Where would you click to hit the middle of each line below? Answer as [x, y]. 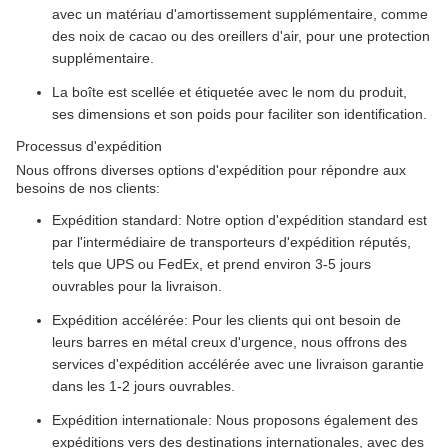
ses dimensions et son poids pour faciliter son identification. [239, 114]
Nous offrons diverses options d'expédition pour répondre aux [211, 170]
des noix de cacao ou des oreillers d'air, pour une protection [241, 36]
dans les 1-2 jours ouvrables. [143, 386]
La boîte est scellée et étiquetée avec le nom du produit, [229, 92]
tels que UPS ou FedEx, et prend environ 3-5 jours [211, 264]
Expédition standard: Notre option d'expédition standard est [239, 220]
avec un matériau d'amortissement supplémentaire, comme [240, 14]
